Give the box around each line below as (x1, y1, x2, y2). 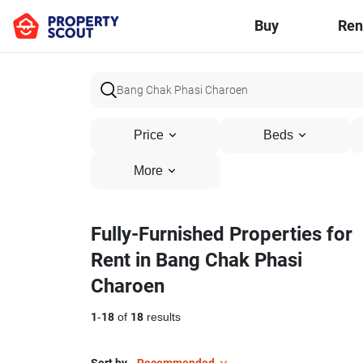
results (143, 310, 181, 324)
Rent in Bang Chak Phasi (91, 249, 302, 271)
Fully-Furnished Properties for (91, 223, 352, 246)
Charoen (91, 275, 164, 297)
